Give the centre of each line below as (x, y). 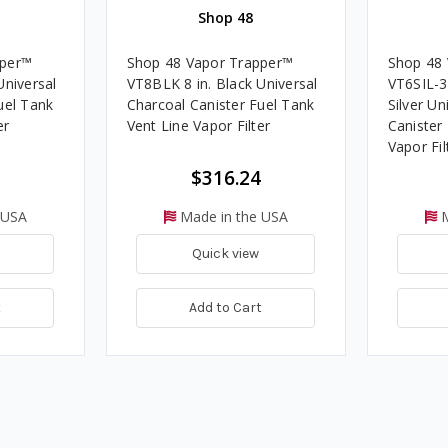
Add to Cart (225, 307)
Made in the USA (231, 217)
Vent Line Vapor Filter (198, 126)
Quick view (225, 254)
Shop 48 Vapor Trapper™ (209, 63)
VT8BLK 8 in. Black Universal (222, 84)
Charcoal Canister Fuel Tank (220, 105)
